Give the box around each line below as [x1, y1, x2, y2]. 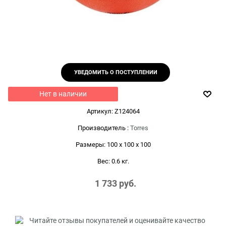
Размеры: [75, 140, 105, 148]
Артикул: [86, 107, 113, 115]
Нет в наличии [39, 89, 87, 98]
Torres [130, 124, 148, 132]
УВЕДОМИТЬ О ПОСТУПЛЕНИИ [74, 69, 157, 76]
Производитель [78, 124, 126, 132]
